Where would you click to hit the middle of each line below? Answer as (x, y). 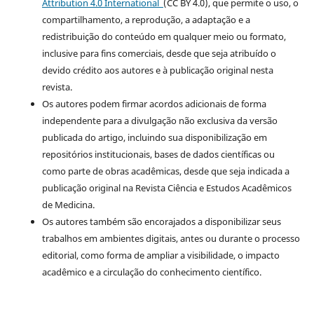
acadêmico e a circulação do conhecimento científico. (151, 272)
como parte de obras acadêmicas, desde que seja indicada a (165, 171)
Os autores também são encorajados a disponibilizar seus (161, 221)
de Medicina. (68, 204)
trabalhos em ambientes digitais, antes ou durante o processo (171, 238)
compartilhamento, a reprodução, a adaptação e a (146, 19)
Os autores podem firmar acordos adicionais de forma (154, 103)
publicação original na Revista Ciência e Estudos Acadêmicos (166, 187)
